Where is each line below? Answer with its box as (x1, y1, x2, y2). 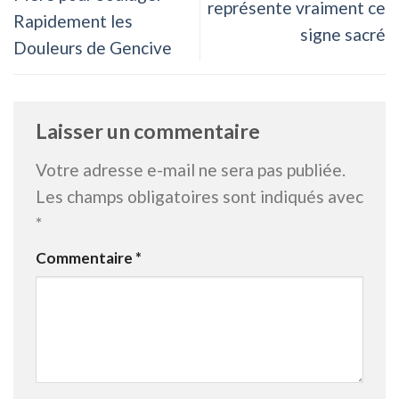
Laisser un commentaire (36, 118, 264, 143)
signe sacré (300, 24, 386, 45)
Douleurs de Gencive (13, 37, 172, 59)
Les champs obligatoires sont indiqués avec (36, 186, 363, 208)
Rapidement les (13, 11, 133, 32)
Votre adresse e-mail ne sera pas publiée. (36, 159, 346, 181)
